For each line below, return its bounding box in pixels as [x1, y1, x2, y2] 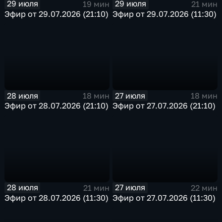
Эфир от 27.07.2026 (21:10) [112, 101, 216, 111]
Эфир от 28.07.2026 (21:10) [4, 101, 109, 111]
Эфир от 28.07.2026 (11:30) [4, 192, 109, 203]
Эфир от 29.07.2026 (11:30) [112, 8, 217, 19]
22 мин [190, 182, 218, 193]
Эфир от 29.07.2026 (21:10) [4, 8, 109, 19]
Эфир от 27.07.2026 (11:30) [112, 192, 216, 203]
